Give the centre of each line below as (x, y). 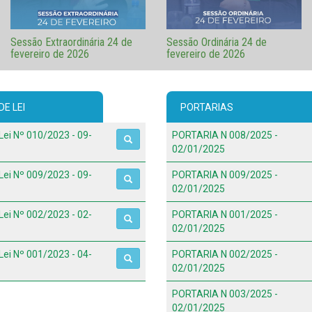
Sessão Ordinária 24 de (217, 42)
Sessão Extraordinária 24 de (71, 42)
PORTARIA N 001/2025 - (225, 215)
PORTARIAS (207, 108)
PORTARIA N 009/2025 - (225, 175)
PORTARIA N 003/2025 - (225, 294)
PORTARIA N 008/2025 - (225, 135)
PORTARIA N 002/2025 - (225, 255)
